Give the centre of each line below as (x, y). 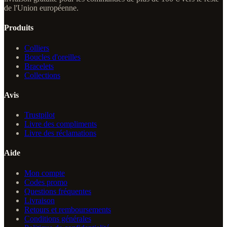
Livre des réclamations (60, 133)
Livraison (40, 200)
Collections (42, 75)
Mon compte (45, 173)
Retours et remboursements (68, 209)
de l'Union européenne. (41, 8)
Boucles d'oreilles (52, 57)
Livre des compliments (61, 124)
